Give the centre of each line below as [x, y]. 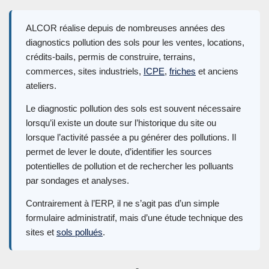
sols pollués [80, 232]
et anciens [217, 71]
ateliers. [41, 86]
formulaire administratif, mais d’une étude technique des [134, 218]
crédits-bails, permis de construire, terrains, [110, 57]
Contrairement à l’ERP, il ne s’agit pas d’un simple [122, 204]
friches [183, 71]
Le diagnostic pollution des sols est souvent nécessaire [133, 109]
